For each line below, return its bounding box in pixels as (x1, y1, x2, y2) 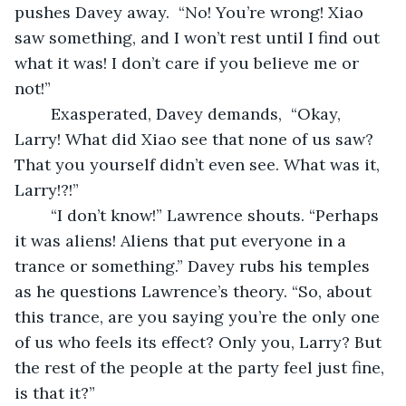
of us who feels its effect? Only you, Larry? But (14, 331, 386, 353)
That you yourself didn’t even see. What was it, (14, 153, 384, 175)
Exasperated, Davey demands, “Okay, (33, 102, 51, 124)
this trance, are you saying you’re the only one (14, 305, 384, 327)
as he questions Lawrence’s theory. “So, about (14, 280, 376, 302)
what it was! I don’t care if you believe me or (14, 52, 363, 73)
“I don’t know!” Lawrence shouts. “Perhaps (33, 204, 51, 226)
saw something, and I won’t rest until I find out (14, 26, 384, 48)
